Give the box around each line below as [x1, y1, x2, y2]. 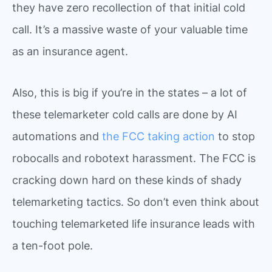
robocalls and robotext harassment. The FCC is [12, 151, 256, 165]
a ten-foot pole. [12, 239, 93, 252]
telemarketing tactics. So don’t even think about [12, 195, 259, 208]
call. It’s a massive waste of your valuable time [12, 23, 248, 36]
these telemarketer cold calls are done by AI [12, 107, 237, 121]
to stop [215, 129, 255, 143]
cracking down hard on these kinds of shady [12, 173, 242, 186]
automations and [12, 129, 102, 143]
